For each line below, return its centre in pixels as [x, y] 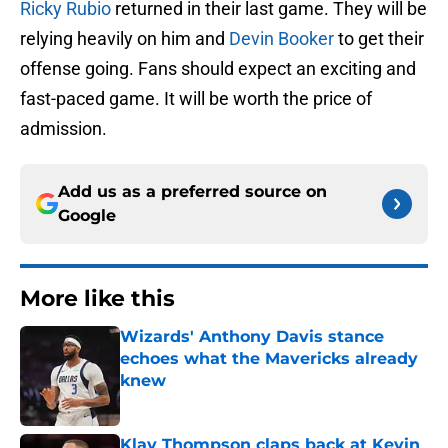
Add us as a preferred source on [192, 192]
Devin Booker [281, 39]
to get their [379, 39]
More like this [97, 299]
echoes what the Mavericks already [269, 359]
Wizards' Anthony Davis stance [252, 337]
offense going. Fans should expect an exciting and [218, 69]
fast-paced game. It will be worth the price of [196, 99]
